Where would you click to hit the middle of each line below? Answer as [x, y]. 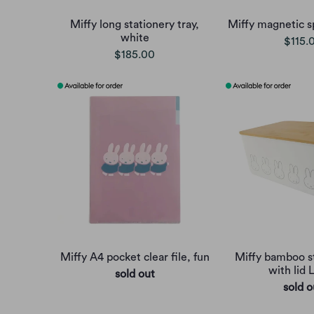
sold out [135, 274]
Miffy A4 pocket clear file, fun [135, 257]
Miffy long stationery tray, [135, 24]
